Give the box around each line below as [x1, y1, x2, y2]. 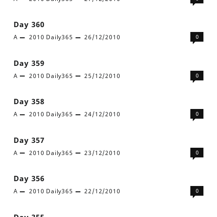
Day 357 [13, 135, 45, 145]
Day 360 [13, 19, 45, 29]
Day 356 [13, 173, 45, 183]
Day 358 [13, 96, 45, 106]
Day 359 [13, 58, 45, 68]
